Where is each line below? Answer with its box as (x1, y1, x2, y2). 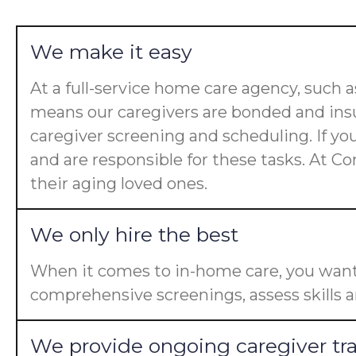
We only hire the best (30, 222, 238, 246)
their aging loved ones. (30, 174, 207, 193)
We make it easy (30, 40, 192, 64)
